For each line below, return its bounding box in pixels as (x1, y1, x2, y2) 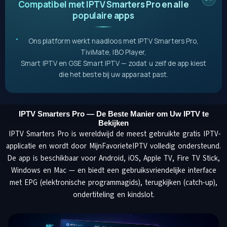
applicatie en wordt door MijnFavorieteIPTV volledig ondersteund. (6, 140, 221, 151)
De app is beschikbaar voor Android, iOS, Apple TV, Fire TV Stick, (7, 153, 220, 163)
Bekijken (98, 119, 129, 127)
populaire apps (72, 9, 134, 21)
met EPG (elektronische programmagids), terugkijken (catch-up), (10, 177, 217, 187)
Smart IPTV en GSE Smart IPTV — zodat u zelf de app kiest (21, 58, 206, 68)
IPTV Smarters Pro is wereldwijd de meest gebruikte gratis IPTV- (9, 128, 221, 139)
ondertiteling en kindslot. (72, 189, 155, 200)
